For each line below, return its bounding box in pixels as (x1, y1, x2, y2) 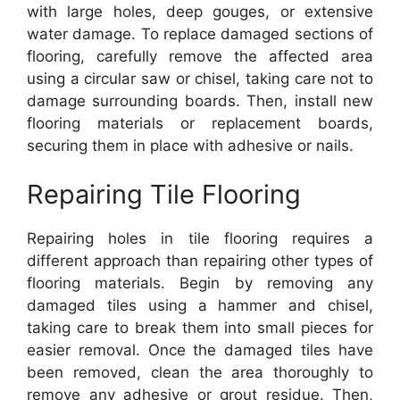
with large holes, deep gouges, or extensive (27, 2, 373, 21)
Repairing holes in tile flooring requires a (27, 229, 373, 247)
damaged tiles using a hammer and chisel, (27, 296, 373, 314)
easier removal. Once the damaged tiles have (27, 341, 373, 359)
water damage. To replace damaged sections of (27, 24, 373, 43)
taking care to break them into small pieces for (27, 319, 373, 337)
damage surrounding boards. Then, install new (27, 91, 373, 110)
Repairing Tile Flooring (27, 179, 301, 210)
